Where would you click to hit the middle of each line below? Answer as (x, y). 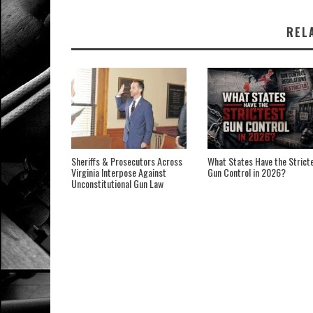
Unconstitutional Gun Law (117, 184)
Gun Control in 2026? (247, 173)
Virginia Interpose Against (119, 173)
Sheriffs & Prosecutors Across (127, 161)
